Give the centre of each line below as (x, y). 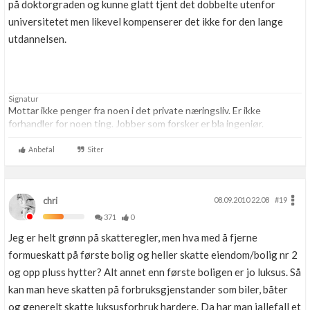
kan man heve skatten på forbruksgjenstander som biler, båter (148, 289)
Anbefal (40, 149)
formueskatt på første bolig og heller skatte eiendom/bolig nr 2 (153, 255)
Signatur (24, 99)
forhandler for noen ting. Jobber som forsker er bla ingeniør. (136, 124)
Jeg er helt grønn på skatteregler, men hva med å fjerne (133, 237)
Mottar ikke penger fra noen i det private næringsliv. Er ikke (135, 110)
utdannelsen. (37, 39)
